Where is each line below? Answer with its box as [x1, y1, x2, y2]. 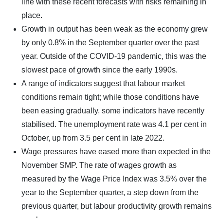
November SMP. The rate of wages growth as [21, 161, 177, 169]
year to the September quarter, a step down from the [21, 188, 199, 197]
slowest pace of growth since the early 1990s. [21, 65, 178, 74]
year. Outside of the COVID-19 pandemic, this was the [21, 52, 206, 60]
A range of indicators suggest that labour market [21, 79, 185, 88]
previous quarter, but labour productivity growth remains [21, 201, 212, 210]
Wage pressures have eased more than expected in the [21, 147, 211, 156]
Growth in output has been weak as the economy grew [21, 24, 208, 33]
